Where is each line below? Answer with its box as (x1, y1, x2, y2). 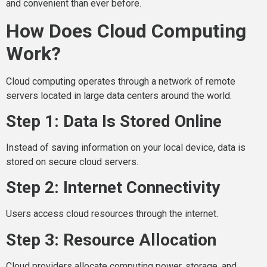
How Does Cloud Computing (6, 19, 246, 42)
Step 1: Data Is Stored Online (6, 111, 222, 131)
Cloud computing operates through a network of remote (6, 75, 235, 87)
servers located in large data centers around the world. (6, 89, 232, 101)
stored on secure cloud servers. (6, 156, 138, 167)
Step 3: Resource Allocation (6, 229, 216, 250)
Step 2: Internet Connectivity (6, 178, 220, 198)
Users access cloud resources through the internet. (6, 208, 218, 220)
